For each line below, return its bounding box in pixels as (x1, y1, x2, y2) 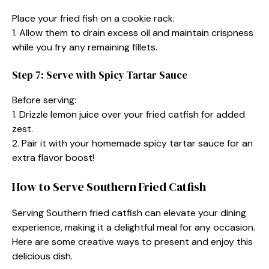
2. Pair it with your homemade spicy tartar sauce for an (12, 136, 253, 150)
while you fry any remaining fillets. (12, 40, 157, 53)
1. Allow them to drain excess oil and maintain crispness (12, 26, 253, 39)
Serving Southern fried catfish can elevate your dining (12, 206, 246, 219)
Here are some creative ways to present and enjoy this (12, 235, 253, 248)
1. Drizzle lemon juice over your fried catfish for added (12, 107, 245, 121)
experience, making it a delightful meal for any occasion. (12, 220, 255, 234)
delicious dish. (12, 249, 73, 262)
